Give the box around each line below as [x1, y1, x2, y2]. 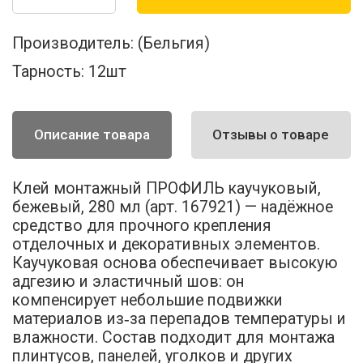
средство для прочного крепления [12, 216, 272, 235]
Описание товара [34, 126, 151, 143]
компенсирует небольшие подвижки [12, 290, 284, 310]
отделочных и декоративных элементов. [12, 234, 321, 254]
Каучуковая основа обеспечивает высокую [12, 253, 339, 272]
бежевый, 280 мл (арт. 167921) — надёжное [12, 197, 334, 216]
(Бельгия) [138, 33, 211, 53]
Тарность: [12, 62, 85, 82]
